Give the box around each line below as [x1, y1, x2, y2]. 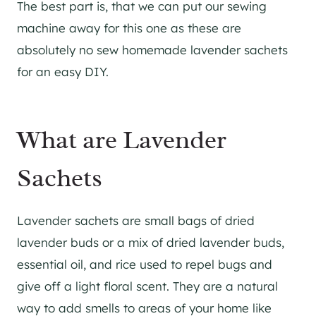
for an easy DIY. [17, 64, 109, 79]
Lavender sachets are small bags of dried [17, 213, 255, 228]
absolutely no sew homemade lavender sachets [17, 42, 288, 57]
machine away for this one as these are [17, 20, 241, 35]
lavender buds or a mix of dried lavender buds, [17, 235, 284, 250]
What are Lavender [17, 123, 226, 156]
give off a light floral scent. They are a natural [17, 279, 278, 293]
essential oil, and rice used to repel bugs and [17, 257, 272, 272]
